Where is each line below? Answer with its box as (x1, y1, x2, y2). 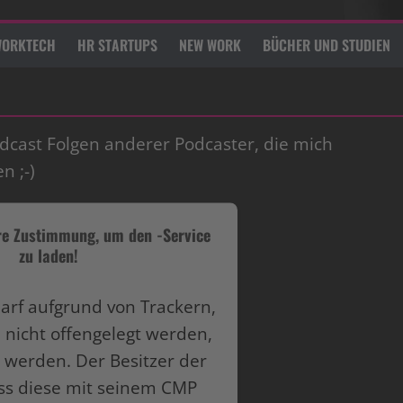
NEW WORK (179, 34, 241, 57)
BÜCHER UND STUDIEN (263, 34, 390, 57)
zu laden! (19, 243, 78, 267)
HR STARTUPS (77, 34, 157, 57)
